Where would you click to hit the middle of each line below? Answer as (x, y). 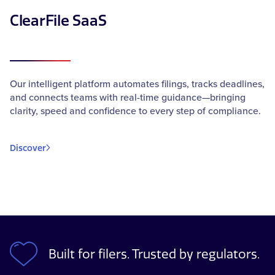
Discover (28, 148)
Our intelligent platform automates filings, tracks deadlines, (137, 83)
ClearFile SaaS (58, 21)
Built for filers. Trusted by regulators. (154, 254)
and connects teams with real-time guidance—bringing (128, 97)
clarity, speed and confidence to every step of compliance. (135, 110)
